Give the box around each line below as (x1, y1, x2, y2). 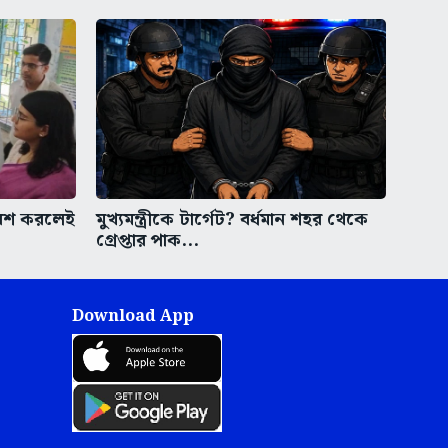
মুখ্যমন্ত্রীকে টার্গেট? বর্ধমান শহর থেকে (96, 205, 368, 234)
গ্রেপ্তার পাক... (96, 226, 199, 255)
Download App (71, 304, 194, 329)
